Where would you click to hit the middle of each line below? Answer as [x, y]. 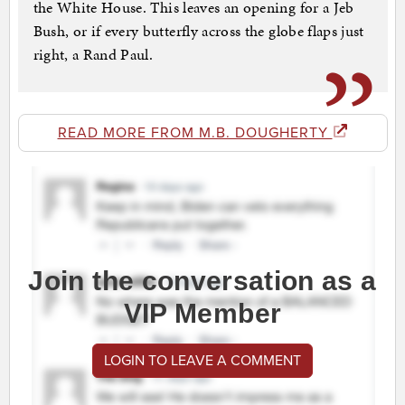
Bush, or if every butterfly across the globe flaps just [198, 31]
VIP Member [202, 314]
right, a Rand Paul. [93, 55]
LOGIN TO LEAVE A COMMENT [202, 361]
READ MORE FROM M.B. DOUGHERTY [195, 133]
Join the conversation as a [202, 281]
